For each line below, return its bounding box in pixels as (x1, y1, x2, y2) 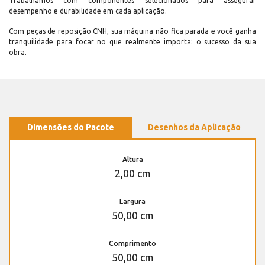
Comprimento (109, 240, 156, 248)
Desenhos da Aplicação (148, 122, 241, 132)
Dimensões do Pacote (27, 122, 114, 132)
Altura (122, 156, 143, 164)
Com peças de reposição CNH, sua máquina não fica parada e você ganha (9, 27, 256, 35)
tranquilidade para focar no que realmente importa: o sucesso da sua (9, 38, 256, 46)
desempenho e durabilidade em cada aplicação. (9, 7, 167, 15)
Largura (119, 198, 146, 206)
